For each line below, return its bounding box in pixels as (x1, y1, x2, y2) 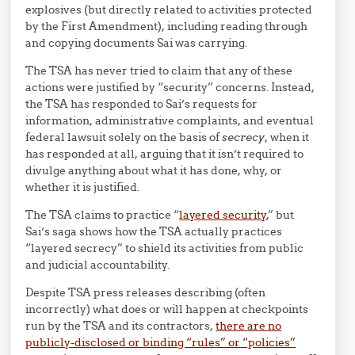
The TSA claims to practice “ (25, 208, 180, 222)
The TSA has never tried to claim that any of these (25, 63, 293, 78)
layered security (179, 208, 267, 222)
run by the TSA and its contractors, (25, 319, 216, 333)
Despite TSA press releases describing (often (25, 285, 266, 300)
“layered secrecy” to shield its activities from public (25, 241, 304, 255)
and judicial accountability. (25, 258, 170, 272)
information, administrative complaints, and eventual (25, 113, 315, 128)
